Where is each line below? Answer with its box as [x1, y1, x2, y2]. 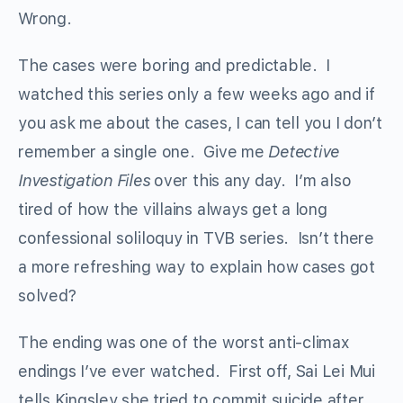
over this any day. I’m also [149, 171, 352, 191]
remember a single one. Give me [18, 142, 269, 162]
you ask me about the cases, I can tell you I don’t [18, 113, 383, 133]
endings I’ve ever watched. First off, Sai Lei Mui [18, 362, 376, 381]
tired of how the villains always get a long [18, 200, 327, 219]
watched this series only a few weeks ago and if [18, 85, 375, 104]
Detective [268, 142, 340, 162]
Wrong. [18, 9, 72, 29]
